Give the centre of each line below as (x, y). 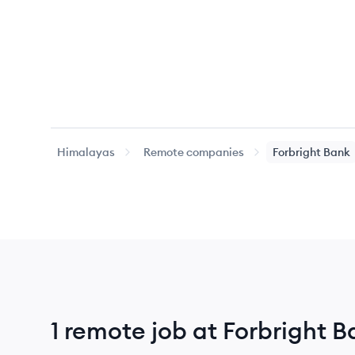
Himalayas (86, 152)
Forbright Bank (311, 152)
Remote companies (194, 152)
